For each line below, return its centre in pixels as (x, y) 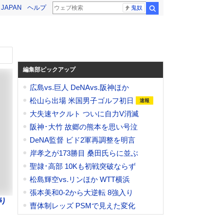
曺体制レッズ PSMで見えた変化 (82, 206)
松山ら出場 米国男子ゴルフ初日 (83, 101)
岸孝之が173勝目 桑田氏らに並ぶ (84, 153)
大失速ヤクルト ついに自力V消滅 (84, 114)
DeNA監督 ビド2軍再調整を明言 (82, 140)
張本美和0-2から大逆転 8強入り (82, 193)
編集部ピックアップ (49, 70)
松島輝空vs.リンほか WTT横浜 (80, 180)
